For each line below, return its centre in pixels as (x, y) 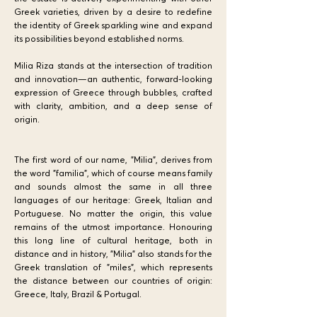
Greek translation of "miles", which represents (113, 267)
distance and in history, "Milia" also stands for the (113, 254)
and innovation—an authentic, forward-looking (113, 79)
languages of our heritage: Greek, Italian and (113, 200)
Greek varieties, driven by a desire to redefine (113, 12)
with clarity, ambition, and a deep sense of (113, 106)
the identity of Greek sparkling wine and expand (113, 25)
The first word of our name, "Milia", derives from (113, 160)
